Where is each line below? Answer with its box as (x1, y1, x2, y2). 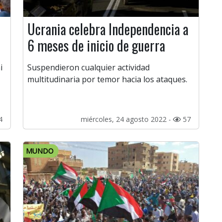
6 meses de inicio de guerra (27, 35, 165, 56)
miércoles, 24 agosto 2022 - (81, 114, 173, 124)
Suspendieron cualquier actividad (27, 62, 150, 73)
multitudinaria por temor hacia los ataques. (27, 74, 187, 85)
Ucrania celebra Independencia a (27, 19, 188, 40)
